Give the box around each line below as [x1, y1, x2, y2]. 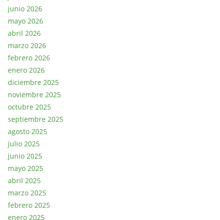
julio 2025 [8, 138, 40, 148]
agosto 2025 [8, 126, 47, 136]
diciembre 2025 [8, 77, 59, 87]
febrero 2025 [8, 200, 50, 210]
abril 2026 [8, 28, 41, 38]
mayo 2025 [8, 163, 43, 173]
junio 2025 [8, 151, 42, 161]
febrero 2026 [8, 53, 50, 62]
